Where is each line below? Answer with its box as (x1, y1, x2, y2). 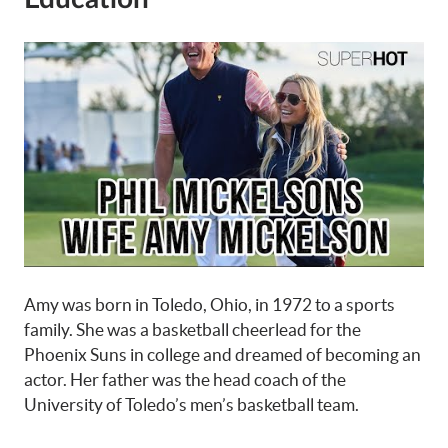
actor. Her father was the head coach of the (24, 370, 346, 390)
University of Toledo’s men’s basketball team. (24, 395, 359, 415)
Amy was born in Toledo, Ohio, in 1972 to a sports (24, 295, 395, 315)
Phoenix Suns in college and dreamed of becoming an (24, 345, 421, 365)
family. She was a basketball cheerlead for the (24, 320, 361, 340)
